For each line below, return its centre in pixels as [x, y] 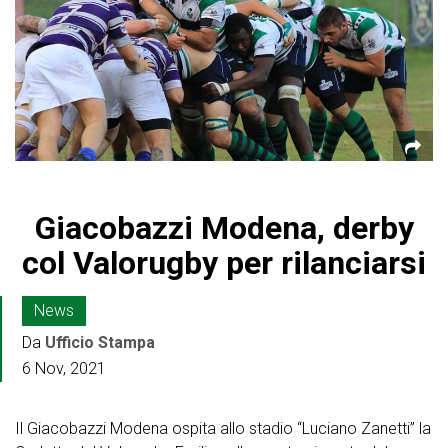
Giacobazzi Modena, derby [224, 228]
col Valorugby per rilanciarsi [224, 263]
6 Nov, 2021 [64, 369]
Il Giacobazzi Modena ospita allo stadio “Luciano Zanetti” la [223, 429]
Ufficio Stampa [100, 343]
